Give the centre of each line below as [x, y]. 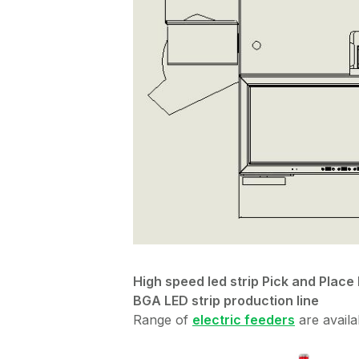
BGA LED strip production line [226, 301]
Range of [163, 320]
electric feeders [244, 320]
